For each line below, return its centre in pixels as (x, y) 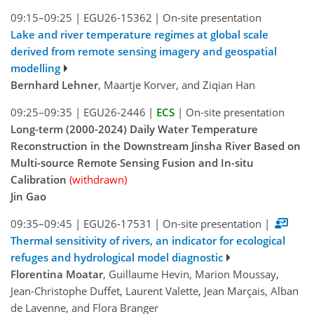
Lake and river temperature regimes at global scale (139, 35)
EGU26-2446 (114, 112)
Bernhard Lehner (54, 85)
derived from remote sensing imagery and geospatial (144, 52)
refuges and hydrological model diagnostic (117, 258)
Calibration (39, 180)
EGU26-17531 (117, 224)
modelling (35, 68)
